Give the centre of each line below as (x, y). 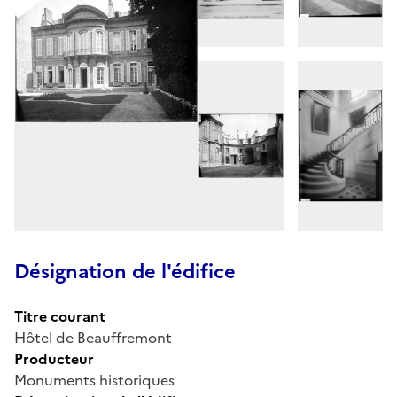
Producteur (54, 358)
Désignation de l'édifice (125, 271)
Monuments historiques (94, 380)
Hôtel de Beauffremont (93, 337)
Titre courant (60, 316)
